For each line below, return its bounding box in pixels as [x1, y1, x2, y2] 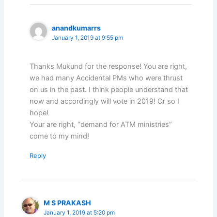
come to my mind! [30, 131, 90, 140]
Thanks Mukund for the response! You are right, [30, 62, 187, 71]
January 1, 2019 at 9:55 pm [52, 34, 124, 42]
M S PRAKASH [44, 198, 92, 207]
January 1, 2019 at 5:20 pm [44, 209, 115, 216]
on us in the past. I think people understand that [30, 85, 188, 94]
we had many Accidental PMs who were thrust [30, 73, 183, 82]
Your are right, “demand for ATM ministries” [30, 120, 172, 129]
